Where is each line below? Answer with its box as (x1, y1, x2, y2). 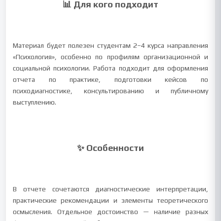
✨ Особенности (77, 143, 144, 153)
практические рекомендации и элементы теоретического (13, 196, 208, 204)
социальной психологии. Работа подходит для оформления (13, 64, 208, 72)
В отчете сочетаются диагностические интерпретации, (13, 185, 208, 193)
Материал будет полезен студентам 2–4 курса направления (13, 41, 208, 49)
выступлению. (13, 98, 57, 106)
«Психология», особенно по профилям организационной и (13, 53, 208, 61)
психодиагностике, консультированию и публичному (13, 87, 208, 95)
